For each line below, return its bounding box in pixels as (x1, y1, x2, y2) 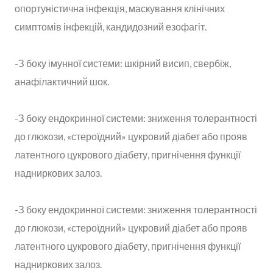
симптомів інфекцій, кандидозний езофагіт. (15, 20, 207, 32)
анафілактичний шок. (15, 75, 109, 87)
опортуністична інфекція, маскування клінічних (15, 2, 225, 14)
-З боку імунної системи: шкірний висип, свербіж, (15, 57, 231, 69)
